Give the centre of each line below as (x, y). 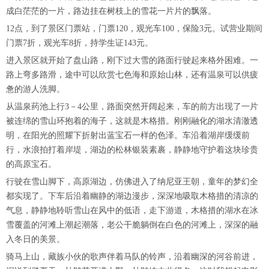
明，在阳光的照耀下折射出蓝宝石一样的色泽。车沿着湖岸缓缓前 (128, 135)
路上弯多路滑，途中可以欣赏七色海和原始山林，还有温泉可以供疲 (132, 75)
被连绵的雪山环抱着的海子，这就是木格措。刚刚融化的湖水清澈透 (132, 121)
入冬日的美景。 (35, 239)
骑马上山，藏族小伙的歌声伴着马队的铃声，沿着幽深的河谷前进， (132, 257)
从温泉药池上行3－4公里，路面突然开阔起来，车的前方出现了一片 (132, 107)
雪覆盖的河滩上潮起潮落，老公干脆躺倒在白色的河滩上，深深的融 (132, 225)
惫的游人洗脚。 (35, 89)
